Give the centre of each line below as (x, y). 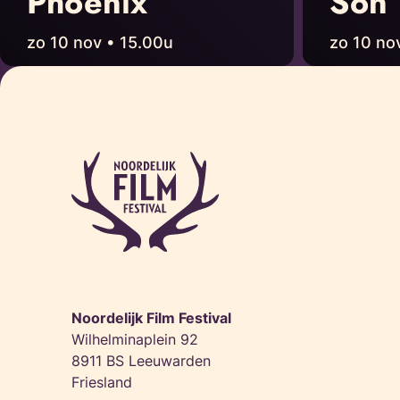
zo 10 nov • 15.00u (100, 42)
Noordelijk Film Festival (151, 317)
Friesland (102, 382)
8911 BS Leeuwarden (141, 360)
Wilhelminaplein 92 (135, 339)
